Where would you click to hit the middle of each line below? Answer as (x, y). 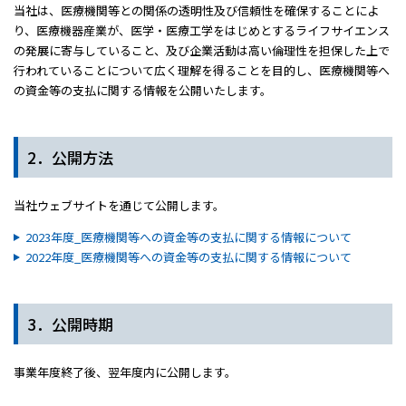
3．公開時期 (70, 324)
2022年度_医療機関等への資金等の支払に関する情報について (188, 257)
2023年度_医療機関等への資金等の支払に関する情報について (188, 237)
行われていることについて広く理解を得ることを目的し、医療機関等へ (202, 70)
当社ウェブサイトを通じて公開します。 (119, 205)
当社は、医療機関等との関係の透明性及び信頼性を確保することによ (196, 10)
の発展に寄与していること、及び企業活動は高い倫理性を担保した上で (202, 50)
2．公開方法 (70, 157)
